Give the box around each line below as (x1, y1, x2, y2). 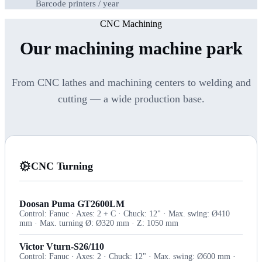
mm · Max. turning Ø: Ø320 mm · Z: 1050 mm (19, 218, 178, 227)
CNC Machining (100, 19, 162, 29)
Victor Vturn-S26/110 (19, 242, 104, 252)
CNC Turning (31, 160, 93, 172)
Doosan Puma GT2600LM (19, 198, 125, 209)
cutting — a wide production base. (57, 92, 205, 105)
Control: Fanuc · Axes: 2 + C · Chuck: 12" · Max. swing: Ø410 (19, 209, 230, 218)
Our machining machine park (19, 39, 243, 59)
